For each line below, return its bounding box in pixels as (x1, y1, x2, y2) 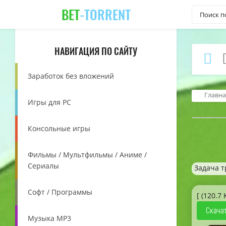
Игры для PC (28, 97, 71, 107)
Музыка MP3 (28, 213, 71, 223)
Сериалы (28, 161, 59, 171)
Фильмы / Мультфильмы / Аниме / (28, 150, 147, 159)
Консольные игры (28, 124, 90, 133)
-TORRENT (79, 4, 131, 24)
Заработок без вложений (28, 71, 114, 81)
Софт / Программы (28, 187, 92, 197)
